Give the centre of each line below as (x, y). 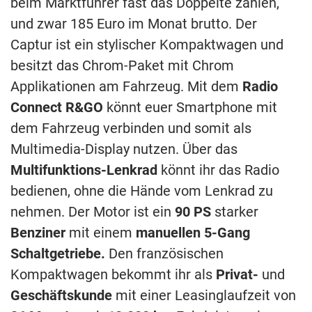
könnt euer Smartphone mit (190, 107)
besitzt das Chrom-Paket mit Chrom (122, 65)
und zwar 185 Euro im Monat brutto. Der (134, 23)
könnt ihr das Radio (218, 170)
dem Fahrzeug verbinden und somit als (131, 128)
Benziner (38, 232)
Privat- (237, 274)
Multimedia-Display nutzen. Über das (124, 149)
